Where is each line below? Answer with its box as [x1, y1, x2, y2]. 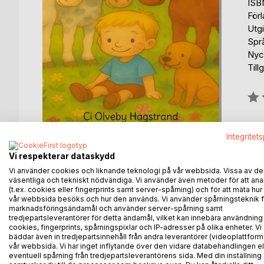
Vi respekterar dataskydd [9, 151, 115, 161]
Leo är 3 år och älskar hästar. [61, 223, 177, 235]
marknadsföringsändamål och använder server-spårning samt [9, 203, 223, 213]
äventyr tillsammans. [61, 247, 143, 259]
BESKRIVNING [55, 192, 116, 204]
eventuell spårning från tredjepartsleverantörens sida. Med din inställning [9, 250, 262, 260]
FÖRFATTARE [141, 192, 202, 204]
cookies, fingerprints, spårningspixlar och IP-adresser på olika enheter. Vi [9, 222, 262, 232]
